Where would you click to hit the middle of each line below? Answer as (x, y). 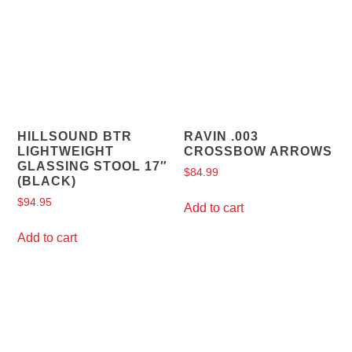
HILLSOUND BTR (75, 137)
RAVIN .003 (221, 137)
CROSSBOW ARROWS (258, 152)
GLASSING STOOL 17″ (93, 167)
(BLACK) (47, 181)
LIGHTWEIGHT (66, 152)
